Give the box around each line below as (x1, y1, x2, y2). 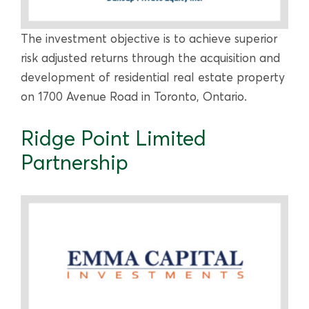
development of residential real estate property (21, 70, 285, 85)
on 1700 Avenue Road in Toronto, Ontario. (21, 89, 247, 104)
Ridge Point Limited (21, 126, 206, 152)
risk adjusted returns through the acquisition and (21, 50, 280, 66)
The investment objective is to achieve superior (21, 31, 277, 46)
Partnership (21, 150, 128, 176)
